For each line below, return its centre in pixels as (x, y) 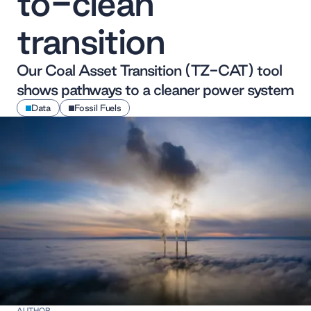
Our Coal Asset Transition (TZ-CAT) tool (149, 70)
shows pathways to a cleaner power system (155, 90)
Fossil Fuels (98, 108)
